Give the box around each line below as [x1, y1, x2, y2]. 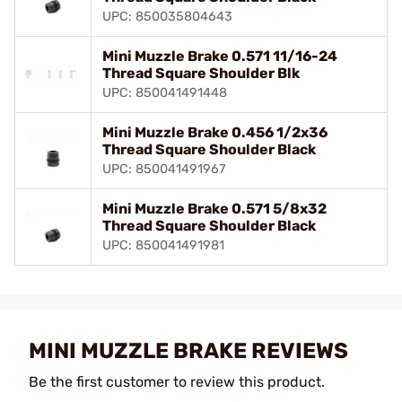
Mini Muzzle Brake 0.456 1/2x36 [102, 123, 328, 141]
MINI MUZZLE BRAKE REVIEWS [29, 337, 348, 363]
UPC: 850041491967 [102, 161, 225, 177]
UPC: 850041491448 [102, 84, 227, 100]
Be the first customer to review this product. [29, 372, 325, 390]
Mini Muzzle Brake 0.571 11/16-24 [102, 47, 337, 65]
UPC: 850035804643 [102, 8, 232, 24]
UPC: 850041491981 [102, 237, 224, 253]
